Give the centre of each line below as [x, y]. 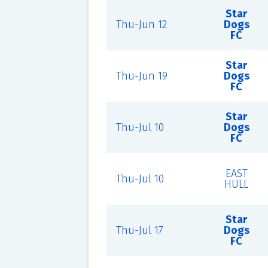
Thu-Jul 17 [139, 230]
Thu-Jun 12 [141, 25]
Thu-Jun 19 [141, 76]
